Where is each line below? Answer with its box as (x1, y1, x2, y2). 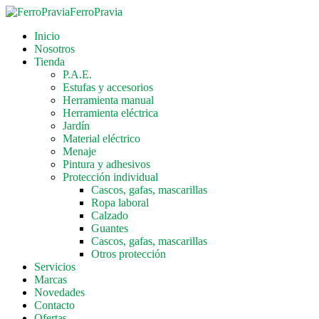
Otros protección (91, 248, 166, 260)
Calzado (91, 209, 128, 221)
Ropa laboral (91, 197, 149, 209)
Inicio (34, 30, 60, 42)
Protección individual (63, 171, 158, 183)
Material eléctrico (63, 132, 140, 145)
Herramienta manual (63, 94, 154, 106)
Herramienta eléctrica (63, 107, 158, 119)
